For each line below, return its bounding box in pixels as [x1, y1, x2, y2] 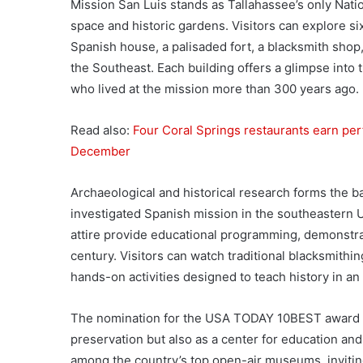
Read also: [70, 122, 133, 138]
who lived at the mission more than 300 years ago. [70, 81, 359, 96]
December [70, 143, 130, 159]
